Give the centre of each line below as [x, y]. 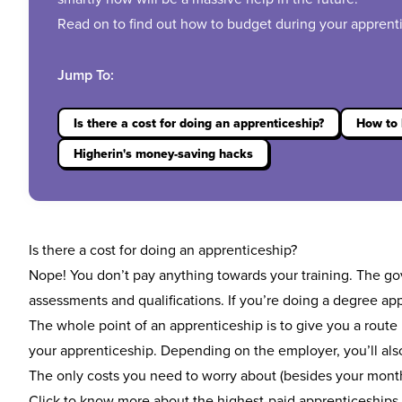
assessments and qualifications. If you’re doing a [181, 300]
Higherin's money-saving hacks [163, 153]
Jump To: [86, 75]
